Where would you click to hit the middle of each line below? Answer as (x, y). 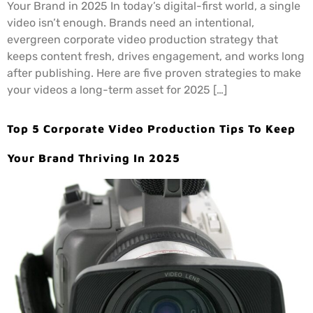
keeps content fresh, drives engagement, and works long (156, 57)
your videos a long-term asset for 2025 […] (117, 90)
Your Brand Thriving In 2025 (94, 158)
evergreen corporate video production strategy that (143, 40)
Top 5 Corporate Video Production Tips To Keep (151, 128)
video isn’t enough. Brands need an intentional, (131, 23)
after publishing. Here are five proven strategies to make (154, 73)
